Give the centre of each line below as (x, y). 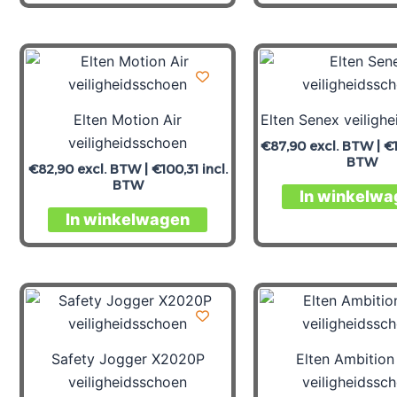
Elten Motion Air (128, 119)
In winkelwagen (128, 220)
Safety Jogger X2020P (128, 358)
